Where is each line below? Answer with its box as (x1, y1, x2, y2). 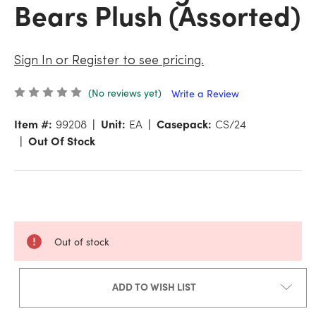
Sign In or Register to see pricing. (14, 54, 204, 68)
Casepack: (157, 116, 212, 132)
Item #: (14, 116, 52, 132)
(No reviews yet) (87, 85, 162, 99)
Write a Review (171, 87, 239, 101)
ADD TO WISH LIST (111, 279, 196, 294)
